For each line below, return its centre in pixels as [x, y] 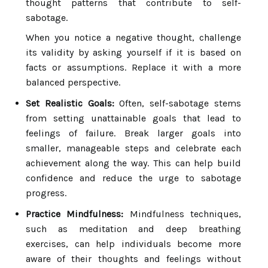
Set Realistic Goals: [70, 103]
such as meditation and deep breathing [133, 229]
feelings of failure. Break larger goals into [133, 133]
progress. [46, 193]
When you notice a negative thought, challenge [133, 37]
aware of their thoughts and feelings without [133, 259]
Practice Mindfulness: [75, 214]
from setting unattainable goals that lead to [133, 118]
